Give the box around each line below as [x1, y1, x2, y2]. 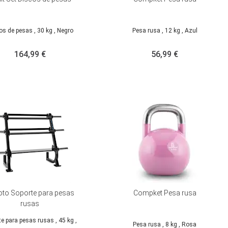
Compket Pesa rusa [133, 189, 196, 197]
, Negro [53, 27, 73, 35]
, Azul [181, 27, 197, 35]
